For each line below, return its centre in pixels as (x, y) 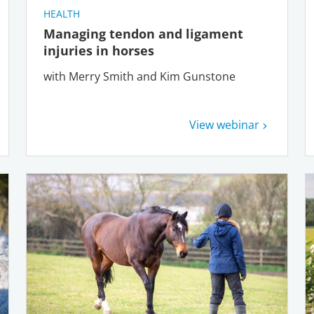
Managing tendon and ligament (144, 33)
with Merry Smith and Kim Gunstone (140, 76)
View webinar (224, 124)
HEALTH (62, 13)
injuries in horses (101, 50)
